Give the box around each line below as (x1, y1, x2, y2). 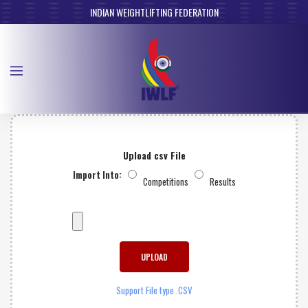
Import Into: (72, 168, 122, 182)
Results (209, 175, 236, 189)
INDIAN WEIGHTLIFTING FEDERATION (89, 5, 219, 19)
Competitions (142, 175, 188, 189)
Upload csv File (122, 148, 186, 163)
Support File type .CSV (115, 283, 192, 298)
